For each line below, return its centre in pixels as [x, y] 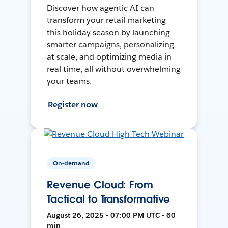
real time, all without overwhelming [114, 69]
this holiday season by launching [108, 32]
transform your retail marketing [106, 20]
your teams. [69, 81]
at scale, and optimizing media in [109, 56]
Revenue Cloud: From [100, 185]
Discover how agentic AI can [101, 8]
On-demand [72, 163]
